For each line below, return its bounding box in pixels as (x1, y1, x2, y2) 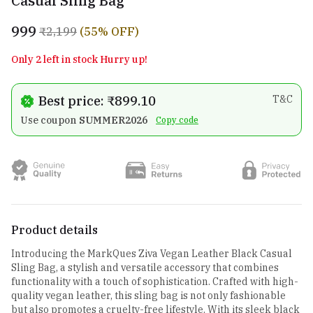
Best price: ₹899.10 (38, 93, 156, 110)
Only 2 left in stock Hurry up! (11, 53, 147, 66)
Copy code (156, 115, 198, 126)
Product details (11, 223, 98, 238)
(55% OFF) (80, 24, 139, 39)
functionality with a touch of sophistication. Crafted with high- (11, 275, 298, 289)
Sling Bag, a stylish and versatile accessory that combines (11, 261, 279, 275)
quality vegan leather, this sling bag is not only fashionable (11, 289, 286, 303)
